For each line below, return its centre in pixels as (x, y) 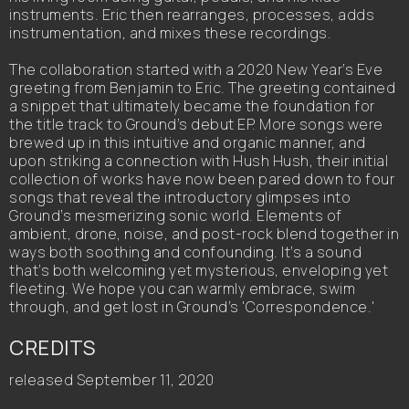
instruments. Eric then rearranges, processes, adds (192, 15)
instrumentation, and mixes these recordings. (170, 33)
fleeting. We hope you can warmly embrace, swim (182, 288)
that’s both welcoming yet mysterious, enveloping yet (199, 270)
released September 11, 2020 (112, 380)
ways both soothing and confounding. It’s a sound (185, 252)
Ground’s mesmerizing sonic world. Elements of (176, 215)
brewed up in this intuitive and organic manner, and (188, 142)
